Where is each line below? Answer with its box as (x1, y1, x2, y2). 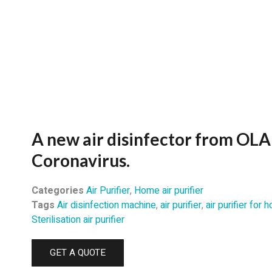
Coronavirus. (31, 150, 130, 171)
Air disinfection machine (56, 198, 156, 212)
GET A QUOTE (49, 246, 106, 259)
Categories (31, 183, 84, 198)
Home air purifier (134, 183, 203, 198)
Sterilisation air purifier (31, 212, 124, 227)
